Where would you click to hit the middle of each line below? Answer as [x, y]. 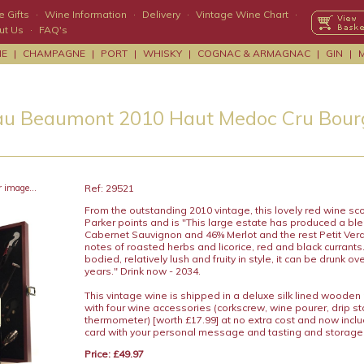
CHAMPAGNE [54, 53]
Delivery [161, 14]
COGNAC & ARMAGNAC [254, 53]
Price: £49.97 [114, 354]
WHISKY [162, 53]
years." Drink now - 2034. [142, 271]
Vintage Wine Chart [242, 14]
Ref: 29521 [109, 188]
